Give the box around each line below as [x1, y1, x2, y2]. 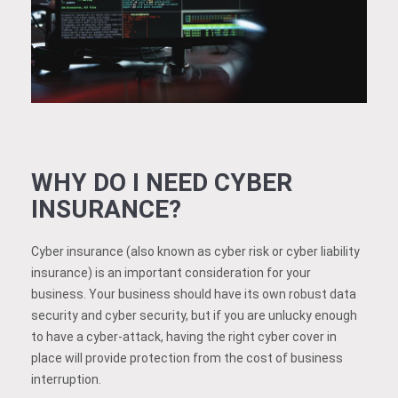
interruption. [31, 371, 101, 386]
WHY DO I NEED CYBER [31, 167, 292, 197]
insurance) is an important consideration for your [31, 265, 311, 280]
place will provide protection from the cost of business [31, 350, 343, 365]
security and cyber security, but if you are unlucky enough [31, 307, 357, 322]
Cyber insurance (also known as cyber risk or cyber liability [31, 243, 360, 259]
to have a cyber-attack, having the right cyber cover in [31, 329, 337, 344]
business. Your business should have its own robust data [31, 286, 356, 301]
